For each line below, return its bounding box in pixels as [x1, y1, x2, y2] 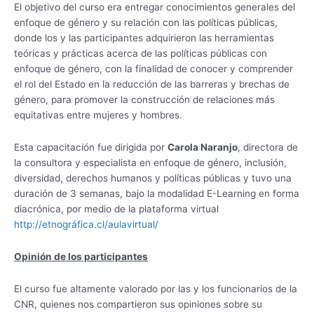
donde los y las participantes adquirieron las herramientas [14, 32, 274, 43]
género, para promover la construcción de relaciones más [14, 93, 275, 105]
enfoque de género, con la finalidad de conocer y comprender [14, 62, 293, 74]
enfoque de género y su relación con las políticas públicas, [14, 16, 278, 28]
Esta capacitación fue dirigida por [14, 141, 168, 153]
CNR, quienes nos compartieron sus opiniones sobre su [14, 298, 262, 310]
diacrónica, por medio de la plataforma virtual [14, 203, 219, 214]
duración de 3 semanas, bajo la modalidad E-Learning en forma [14, 187, 299, 199]
